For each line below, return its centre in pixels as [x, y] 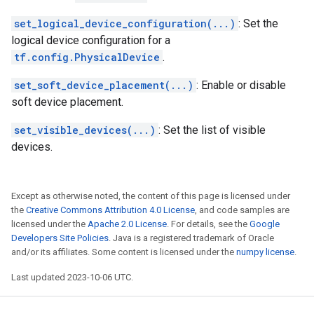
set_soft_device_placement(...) [104, 85]
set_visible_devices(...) [85, 130]
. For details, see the [208, 224]
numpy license [265, 252]
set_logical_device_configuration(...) [125, 23]
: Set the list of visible [212, 130]
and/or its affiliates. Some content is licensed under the [124, 252]
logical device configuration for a [91, 40]
